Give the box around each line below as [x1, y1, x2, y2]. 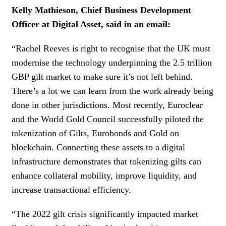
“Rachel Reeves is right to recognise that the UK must [12, 43, 210, 53]
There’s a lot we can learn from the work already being [12, 85, 213, 96]
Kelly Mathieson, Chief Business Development [12, 5, 191, 15]
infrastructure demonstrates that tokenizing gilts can [12, 156, 201, 166]
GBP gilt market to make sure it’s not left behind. [12, 71, 193, 82]
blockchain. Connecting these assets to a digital [12, 142, 185, 152]
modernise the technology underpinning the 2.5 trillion [12, 57, 212, 68]
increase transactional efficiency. [12, 184, 131, 195]
